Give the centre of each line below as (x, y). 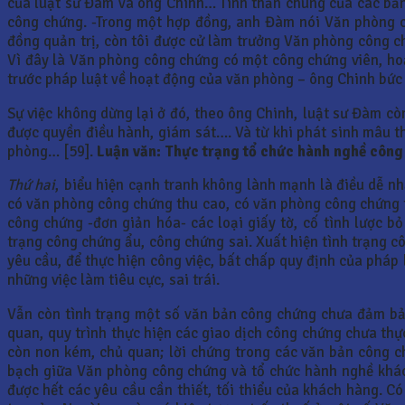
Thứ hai (32, 185)
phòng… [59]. (52, 151)
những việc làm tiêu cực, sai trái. (113, 280)
